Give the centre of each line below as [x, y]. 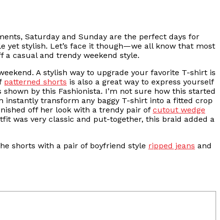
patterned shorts [35, 82]
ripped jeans [172, 146]
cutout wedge [179, 110]
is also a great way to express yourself [140, 82]
